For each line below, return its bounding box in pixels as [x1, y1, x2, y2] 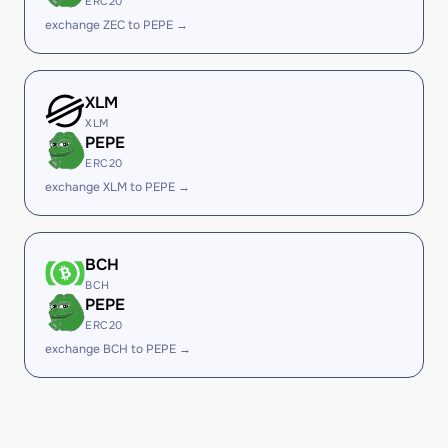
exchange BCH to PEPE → [45, 341, 191, 357]
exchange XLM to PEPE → [45, 179, 190, 195]
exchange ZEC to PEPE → [45, 17, 188, 33]
